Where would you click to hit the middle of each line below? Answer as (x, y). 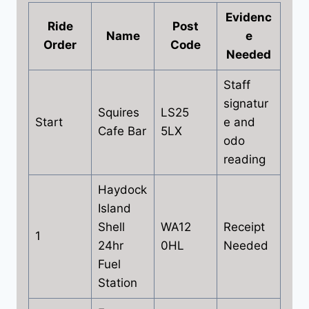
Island (114, 208)
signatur (246, 103)
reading (244, 159)
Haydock (122, 189)
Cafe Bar (122, 131)
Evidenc (249, 17)
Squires (118, 112)
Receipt (244, 227)
